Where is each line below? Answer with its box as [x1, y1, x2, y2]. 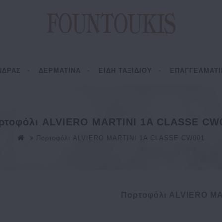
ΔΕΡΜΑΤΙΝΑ [38, 67, 81, 74]
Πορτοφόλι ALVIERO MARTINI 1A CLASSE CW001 [36, 134, 205, 142]
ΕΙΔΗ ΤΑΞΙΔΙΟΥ [98, 67, 152, 74]
